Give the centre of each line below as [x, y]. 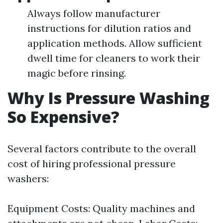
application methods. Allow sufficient [115, 43]
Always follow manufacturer [94, 13]
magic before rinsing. [77, 73]
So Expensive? [63, 117]
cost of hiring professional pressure [92, 164]
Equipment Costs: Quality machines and [101, 208]
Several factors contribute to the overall [102, 149]
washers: [28, 178]
